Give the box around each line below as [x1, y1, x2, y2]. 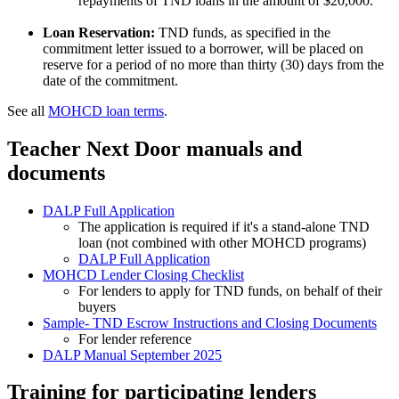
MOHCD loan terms [48, 102, 164, 118]
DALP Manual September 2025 [43, 346, 222, 362]
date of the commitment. [43, 72, 178, 88]
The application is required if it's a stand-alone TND [78, 218, 370, 234]
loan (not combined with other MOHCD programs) [78, 234, 366, 250]
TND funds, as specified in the [159, 24, 330, 40]
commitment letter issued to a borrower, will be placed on [43, 40, 363, 56]
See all [7, 102, 48, 118]
